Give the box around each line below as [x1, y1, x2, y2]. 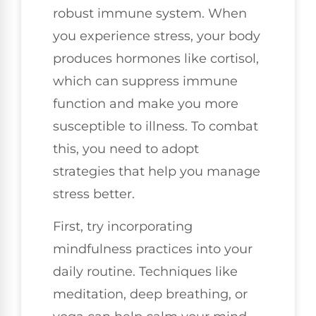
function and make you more [53, 95, 238, 111]
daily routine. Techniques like [53, 264, 238, 280]
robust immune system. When [53, 5, 247, 21]
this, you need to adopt [53, 140, 199, 157]
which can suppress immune [53, 73, 238, 89]
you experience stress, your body [53, 28, 260, 44]
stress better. [53, 186, 135, 202]
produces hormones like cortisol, [53, 50, 259, 66]
